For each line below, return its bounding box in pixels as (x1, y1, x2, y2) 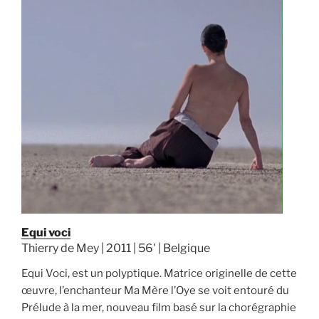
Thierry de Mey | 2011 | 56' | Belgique (21, 241, 210, 256)
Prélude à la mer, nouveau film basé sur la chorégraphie (21, 301, 296, 315)
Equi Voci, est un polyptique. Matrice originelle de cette (21, 267, 297, 281)
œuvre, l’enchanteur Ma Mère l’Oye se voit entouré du (21, 284, 289, 298)
